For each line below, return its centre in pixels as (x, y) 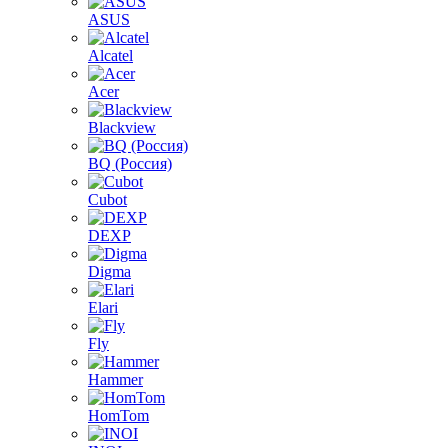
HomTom (118, 415)
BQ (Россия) (130, 163)
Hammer (115, 379)
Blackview (122, 127)
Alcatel (110, 55)
